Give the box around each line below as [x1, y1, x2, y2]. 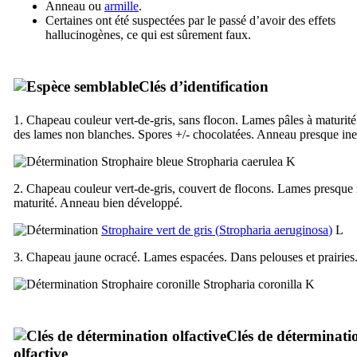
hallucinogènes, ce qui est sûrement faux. [45, 27, 251, 41]
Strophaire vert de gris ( [101, 222, 219, 237]
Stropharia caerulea [186, 154, 283, 168]
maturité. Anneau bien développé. [14, 195, 182, 210]
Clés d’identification [139, 77, 269, 95]
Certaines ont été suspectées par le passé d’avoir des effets [45, 13, 335, 27]
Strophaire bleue [98, 154, 186, 168]
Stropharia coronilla [203, 277, 302, 291]
